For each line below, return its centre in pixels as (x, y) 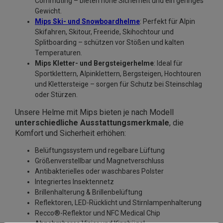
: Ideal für (168, 63)
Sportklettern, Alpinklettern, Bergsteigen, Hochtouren (118, 74)
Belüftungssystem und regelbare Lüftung (100, 151)
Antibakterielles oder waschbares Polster (99, 171)
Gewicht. (48, 11)
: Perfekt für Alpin (167, 22)
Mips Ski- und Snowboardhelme (87, 22)
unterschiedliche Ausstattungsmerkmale (92, 123)
